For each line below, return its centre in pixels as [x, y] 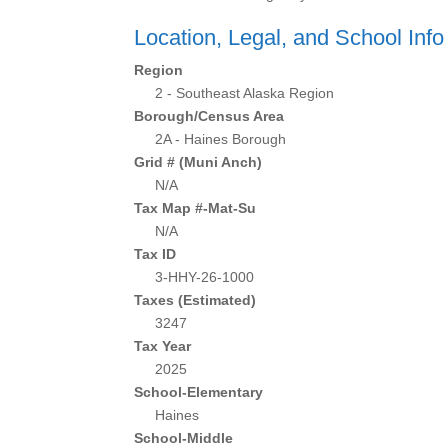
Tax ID [155, 254]
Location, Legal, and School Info [289, 37]
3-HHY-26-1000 [205, 277]
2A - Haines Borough [221, 139]
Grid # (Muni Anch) [198, 162]
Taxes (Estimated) [195, 300]
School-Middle [184, 438]
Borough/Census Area [209, 116]
